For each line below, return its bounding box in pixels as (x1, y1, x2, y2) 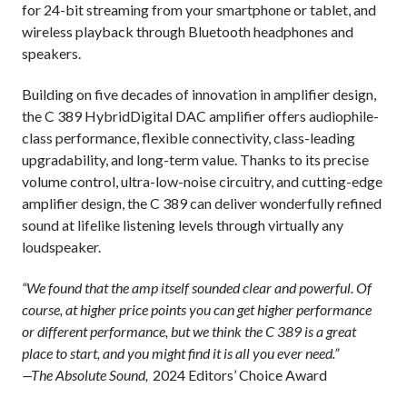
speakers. (22, 45, 81, 63)
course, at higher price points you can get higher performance (22, 301, 372, 319)
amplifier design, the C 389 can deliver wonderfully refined (22, 194, 382, 213)
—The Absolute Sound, (22, 366, 150, 384)
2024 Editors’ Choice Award (150, 366, 327, 384)
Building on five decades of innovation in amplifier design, (22, 85, 376, 104)
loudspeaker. (22, 238, 101, 256)
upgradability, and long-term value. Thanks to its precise (22, 151, 369, 169)
